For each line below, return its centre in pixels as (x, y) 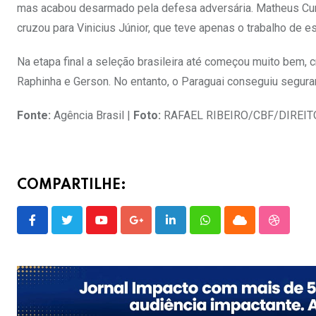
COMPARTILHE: (72, 186)
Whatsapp (229, 229)
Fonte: (34, 116)
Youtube (120, 229)
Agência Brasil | (92, 116)
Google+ (156, 229)
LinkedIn (191, 229)
